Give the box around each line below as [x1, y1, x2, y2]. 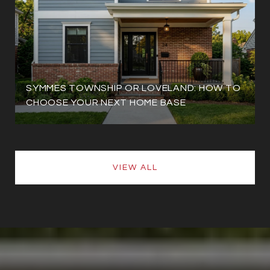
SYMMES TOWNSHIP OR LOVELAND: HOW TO [26, 83, 241, 93]
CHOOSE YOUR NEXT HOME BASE [26, 97, 186, 107]
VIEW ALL [112, 163, 158, 172]
